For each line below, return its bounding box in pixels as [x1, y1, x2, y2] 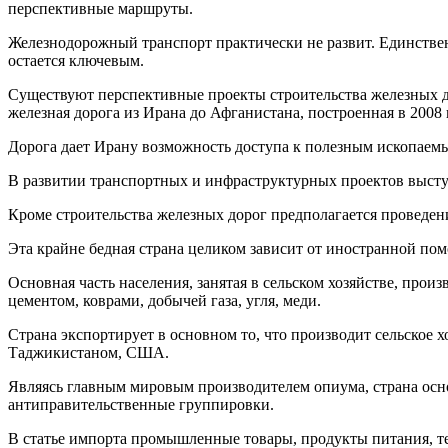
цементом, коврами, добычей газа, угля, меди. [8, 291, 321, 309]
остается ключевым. [8, 51, 144, 69]
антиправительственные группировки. [8, 395, 274, 413]
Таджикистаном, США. [8, 343, 169, 361]
